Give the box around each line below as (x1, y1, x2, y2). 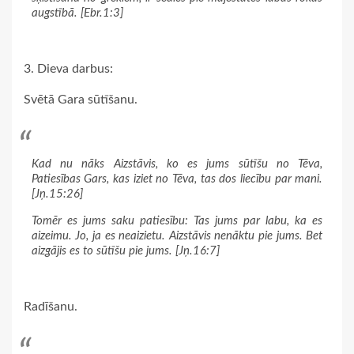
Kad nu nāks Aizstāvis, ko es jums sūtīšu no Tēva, (31, 157, 323, 170)
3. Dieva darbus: (24, 62, 113, 76)
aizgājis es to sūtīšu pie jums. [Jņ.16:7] (31, 244, 220, 257)
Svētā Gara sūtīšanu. (24, 93, 137, 107)
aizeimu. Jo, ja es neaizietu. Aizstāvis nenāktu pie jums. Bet (31, 229, 323, 242)
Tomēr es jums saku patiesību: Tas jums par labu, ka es (31, 214, 323, 227)
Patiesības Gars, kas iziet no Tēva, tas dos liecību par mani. (31, 172, 323, 185)
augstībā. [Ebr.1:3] (31, 7, 123, 20)
